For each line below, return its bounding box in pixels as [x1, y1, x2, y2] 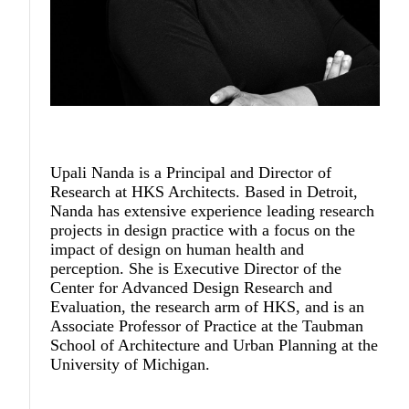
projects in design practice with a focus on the [50, 220, 356, 239]
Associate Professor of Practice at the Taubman [50, 316, 364, 335]
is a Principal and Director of [134, 163, 332, 182]
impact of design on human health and [50, 239, 305, 258]
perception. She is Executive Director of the [50, 258, 342, 278]
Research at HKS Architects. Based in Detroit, [50, 182, 359, 201]
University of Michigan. [50, 354, 211, 373]
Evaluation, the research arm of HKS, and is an [50, 297, 365, 316]
